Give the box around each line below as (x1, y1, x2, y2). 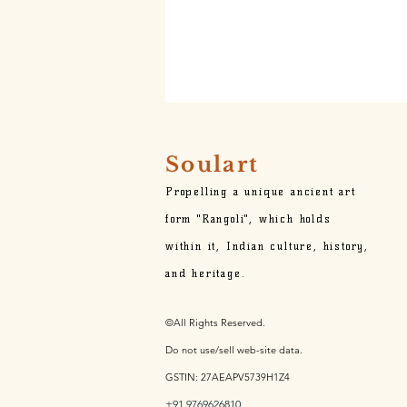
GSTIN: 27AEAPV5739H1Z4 (165, 371, 290, 384)
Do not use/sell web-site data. (165, 343, 303, 357)
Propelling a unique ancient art (165, 184, 356, 199)
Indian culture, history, (225, 239, 370, 253)
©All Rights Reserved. (165, 316, 265, 330)
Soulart (165, 152, 260, 178)
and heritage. (165, 266, 246, 281)
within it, (165, 239, 226, 253)
